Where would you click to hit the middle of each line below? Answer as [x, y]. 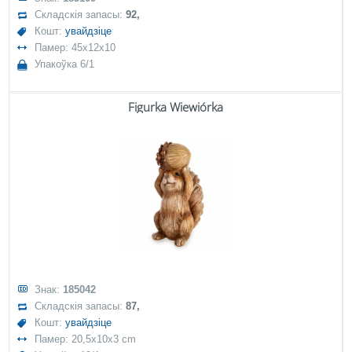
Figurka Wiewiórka [176, 107]
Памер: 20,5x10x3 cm [86, 339]
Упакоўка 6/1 [65, 64]
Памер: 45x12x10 [75, 48]
